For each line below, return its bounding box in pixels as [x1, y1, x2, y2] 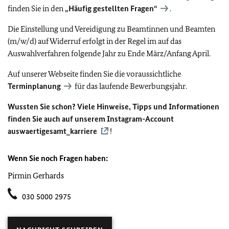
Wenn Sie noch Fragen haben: [8, 153, 108, 163]
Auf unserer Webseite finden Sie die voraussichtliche [8, 69, 181, 79]
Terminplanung [8, 81, 61, 91]
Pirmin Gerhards [8, 171, 64, 180]
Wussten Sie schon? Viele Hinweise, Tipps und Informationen [8, 102, 219, 111]
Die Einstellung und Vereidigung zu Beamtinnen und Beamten [8, 24, 215, 34]
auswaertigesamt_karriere [8, 126, 97, 136]
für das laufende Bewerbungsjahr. [73, 81, 187, 91]
